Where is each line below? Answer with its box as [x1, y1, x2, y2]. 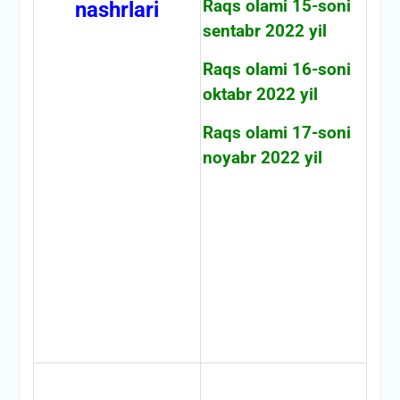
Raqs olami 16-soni [202, 59, 351, 79]
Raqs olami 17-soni [202, 122, 351, 143]
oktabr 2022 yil [202, 84, 318, 104]
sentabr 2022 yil [202, 21, 327, 41]
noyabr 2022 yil [202, 147, 322, 168]
